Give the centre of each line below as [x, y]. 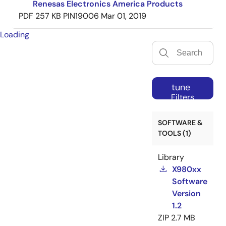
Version [186, 194]
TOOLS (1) [175, 133]
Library [171, 157]
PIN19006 [81, 16]
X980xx [187, 169]
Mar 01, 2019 [124, 16]
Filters [183, 97]
